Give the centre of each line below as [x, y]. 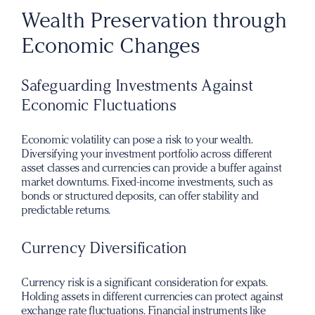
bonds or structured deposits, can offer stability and [140, 196]
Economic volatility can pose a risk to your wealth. [137, 140]
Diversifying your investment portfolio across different [147, 154]
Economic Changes [111, 45]
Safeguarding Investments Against [137, 85]
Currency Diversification [104, 248]
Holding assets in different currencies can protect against [152, 296]
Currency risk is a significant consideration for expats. [144, 282]
